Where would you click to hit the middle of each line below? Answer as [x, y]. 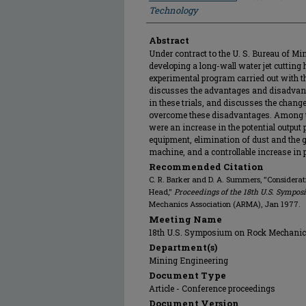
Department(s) [183, 247]
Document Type [187, 275]
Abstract [169, 40]
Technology [173, 10]
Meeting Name [185, 219]
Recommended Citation [206, 167]
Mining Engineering [189, 260]
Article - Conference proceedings [212, 288]
